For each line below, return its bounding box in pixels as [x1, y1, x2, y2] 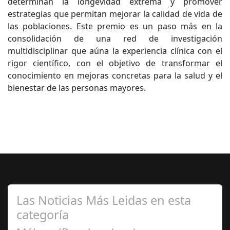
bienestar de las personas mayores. [8, 82, 146, 93]
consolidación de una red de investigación [8, 33, 222, 44]
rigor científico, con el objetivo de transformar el [8, 57, 222, 69]
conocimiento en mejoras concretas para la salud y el [8, 70, 222, 81]
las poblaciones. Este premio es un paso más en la [8, 21, 222, 32]
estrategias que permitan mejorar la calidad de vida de [8, 8, 222, 20]
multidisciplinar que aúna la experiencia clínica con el [8, 45, 222, 56]
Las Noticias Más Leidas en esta [16, 192, 191, 208]
